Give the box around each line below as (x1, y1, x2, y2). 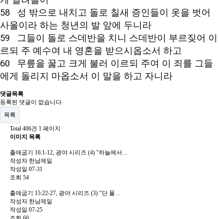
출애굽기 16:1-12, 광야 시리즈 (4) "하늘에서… (10, 149, 128, 156)
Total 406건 (10, 125, 37, 132)
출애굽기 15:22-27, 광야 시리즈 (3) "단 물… (10, 190, 121, 197)
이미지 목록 (10, 133, 41, 140)
